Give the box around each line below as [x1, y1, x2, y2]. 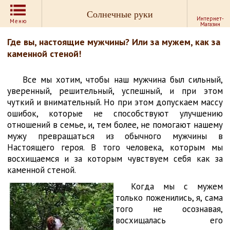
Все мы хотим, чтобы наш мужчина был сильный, [23, 74, 223, 85]
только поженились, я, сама [116, 192, 223, 203]
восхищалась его [116, 215, 223, 226]
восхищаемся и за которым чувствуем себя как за [7, 153, 223, 164]
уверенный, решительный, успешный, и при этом [7, 85, 223, 97]
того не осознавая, [116, 203, 223, 215]
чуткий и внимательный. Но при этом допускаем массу [7, 97, 223, 108]
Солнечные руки [86, 9, 153, 20]
